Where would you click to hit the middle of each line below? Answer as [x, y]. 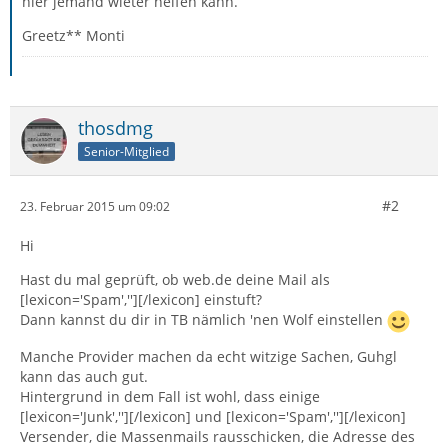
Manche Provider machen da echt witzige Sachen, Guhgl [208, 356]
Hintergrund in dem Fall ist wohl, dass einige [170, 396]
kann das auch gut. [84, 376]
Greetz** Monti [73, 35]
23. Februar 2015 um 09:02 [95, 206]
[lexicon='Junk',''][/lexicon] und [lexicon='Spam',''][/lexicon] [213, 416]
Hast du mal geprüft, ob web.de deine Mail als [175, 279]
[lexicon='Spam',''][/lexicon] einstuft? [141, 299]
